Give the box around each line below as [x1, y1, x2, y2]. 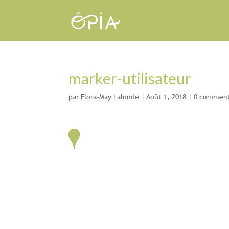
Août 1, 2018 [146, 92, 187, 101]
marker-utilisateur [68, 69, 192, 87]
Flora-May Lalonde [81, 92, 140, 101]
